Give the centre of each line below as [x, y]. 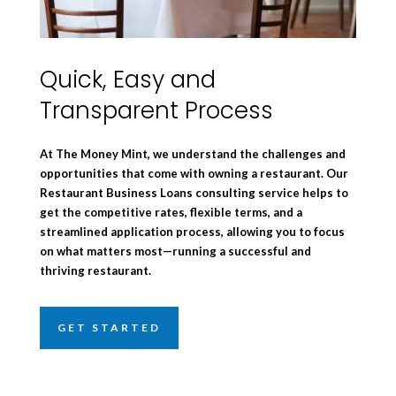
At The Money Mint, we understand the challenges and [192, 153]
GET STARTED [109, 327]
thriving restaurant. [95, 270]
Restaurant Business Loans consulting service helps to [194, 192]
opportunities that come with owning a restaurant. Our [194, 173]
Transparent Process [156, 110]
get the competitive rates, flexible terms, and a [171, 212]
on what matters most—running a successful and [175, 251]
